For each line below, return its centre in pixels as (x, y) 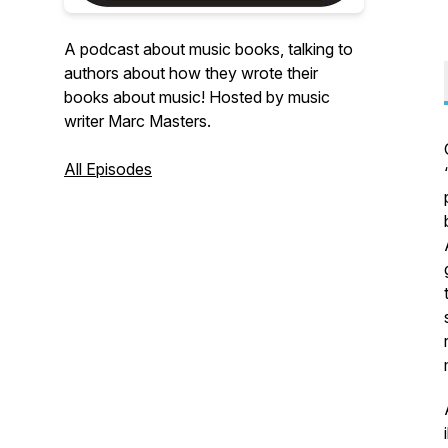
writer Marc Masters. (137, 121)
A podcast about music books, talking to (208, 49)
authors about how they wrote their (191, 73)
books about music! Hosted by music (197, 97)
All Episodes (108, 169)
